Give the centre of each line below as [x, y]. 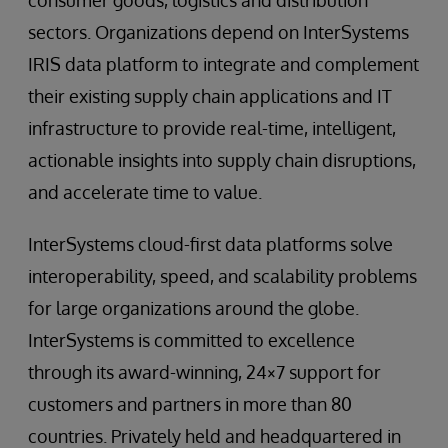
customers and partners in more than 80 [190, 404]
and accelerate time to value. [145, 192]
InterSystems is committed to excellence [191, 340]
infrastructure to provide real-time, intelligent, [212, 128]
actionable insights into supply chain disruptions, [222, 160]
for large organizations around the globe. [193, 308]
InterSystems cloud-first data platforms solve [210, 244]
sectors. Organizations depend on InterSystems [218, 32]
